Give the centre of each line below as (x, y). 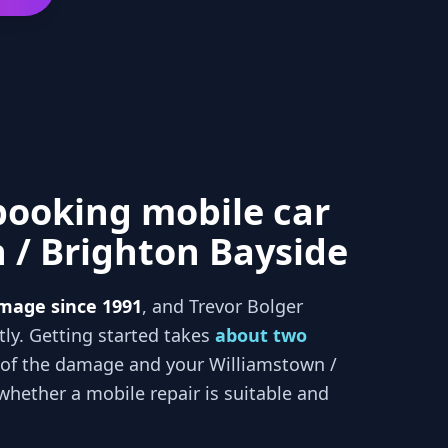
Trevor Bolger (246, 306)
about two (261, 335)
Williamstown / (273, 364)
